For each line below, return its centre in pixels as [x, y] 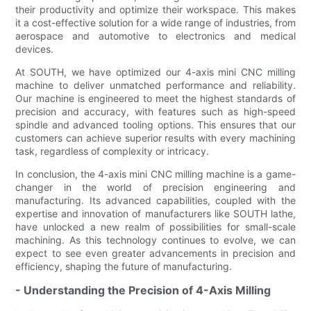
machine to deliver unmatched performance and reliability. [155, 85]
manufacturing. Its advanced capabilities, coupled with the [155, 200]
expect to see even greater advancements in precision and [155, 253]
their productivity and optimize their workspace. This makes [155, 9]
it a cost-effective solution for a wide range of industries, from [155, 22]
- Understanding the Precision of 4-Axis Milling [143, 290]
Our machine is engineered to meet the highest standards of [155, 98]
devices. [35, 49]
